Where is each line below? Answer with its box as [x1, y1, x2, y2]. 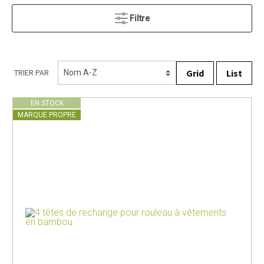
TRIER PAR [14, 67, 49, 78]
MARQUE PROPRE [18, 111, 76, 120]
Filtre [129, 14, 150, 23]
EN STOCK [30, 99, 64, 108]
